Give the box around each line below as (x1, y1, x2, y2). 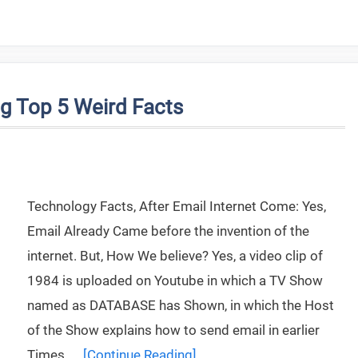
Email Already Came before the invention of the (27, 223, 309, 239)
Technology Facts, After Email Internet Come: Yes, (27, 198, 326, 214)
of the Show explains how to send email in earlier (27, 322, 320, 338)
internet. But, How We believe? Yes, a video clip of (27, 248, 323, 264)
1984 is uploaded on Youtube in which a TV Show (27, 272, 323, 288)
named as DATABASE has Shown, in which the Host (27, 297, 334, 313)
